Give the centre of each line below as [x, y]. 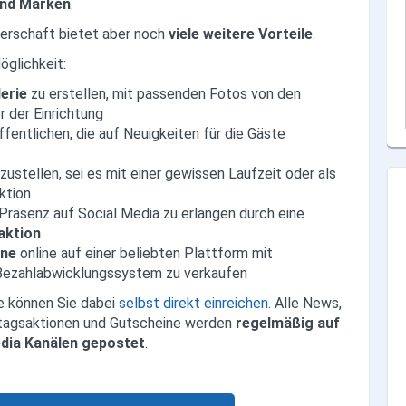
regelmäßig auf [288, 323]
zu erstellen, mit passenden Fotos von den [166, 93]
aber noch [134, 34]
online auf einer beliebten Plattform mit [147, 253]
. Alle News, [305, 303]
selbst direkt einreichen [194, 303]
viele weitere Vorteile [239, 34]
